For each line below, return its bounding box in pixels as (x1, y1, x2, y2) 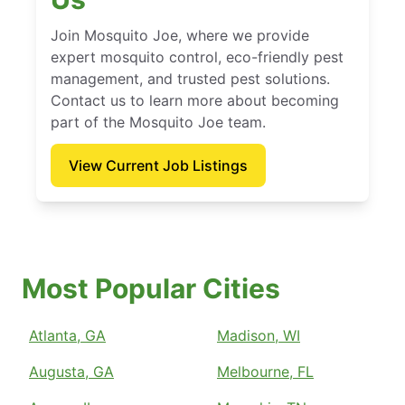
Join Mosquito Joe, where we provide (51, 26, 309, 45)
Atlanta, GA (29, 326, 106, 345)
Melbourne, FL (217, 363, 314, 381)
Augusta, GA (29, 363, 114, 381)
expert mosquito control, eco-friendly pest (51, 48, 344, 67)
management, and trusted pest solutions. (51, 70, 330, 89)
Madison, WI (217, 326, 300, 345)
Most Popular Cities (22, 272, 280, 306)
